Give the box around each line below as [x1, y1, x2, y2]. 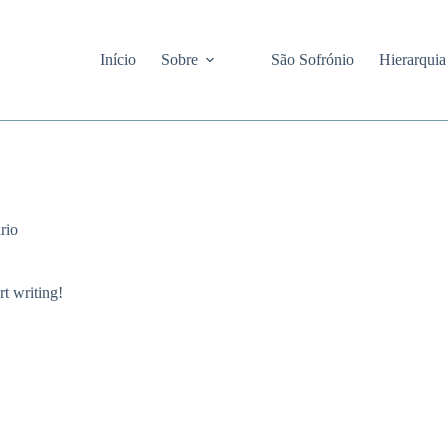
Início [100, 51, 136, 68]
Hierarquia [379, 51, 446, 68]
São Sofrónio [271, 51, 354, 68]
